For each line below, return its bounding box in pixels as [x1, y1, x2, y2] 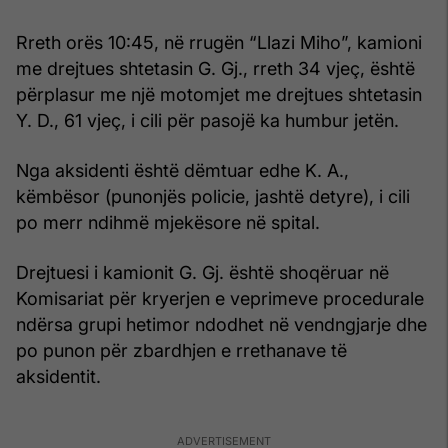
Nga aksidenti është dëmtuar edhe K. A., [16, 159, 349, 181]
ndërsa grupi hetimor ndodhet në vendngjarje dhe [16, 313, 427, 335]
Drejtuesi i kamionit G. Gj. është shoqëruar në [16, 261, 389, 283]
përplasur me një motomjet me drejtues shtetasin [16, 83, 422, 105]
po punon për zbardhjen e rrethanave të [16, 339, 347, 361]
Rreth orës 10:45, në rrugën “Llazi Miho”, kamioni [16, 31, 422, 53]
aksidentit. [16, 365, 101, 387]
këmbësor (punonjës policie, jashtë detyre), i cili [16, 185, 410, 207]
